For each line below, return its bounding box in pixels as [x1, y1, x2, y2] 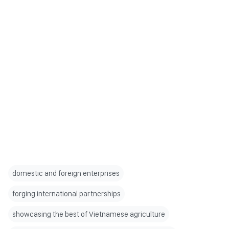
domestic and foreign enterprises [12, 169, 120, 178]
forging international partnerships [12, 189, 121, 199]
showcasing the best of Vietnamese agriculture [12, 210, 165, 219]
